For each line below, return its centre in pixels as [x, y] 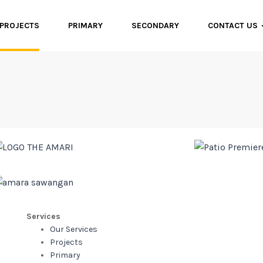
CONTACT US [234, 26]
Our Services [73, 229]
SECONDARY [155, 26]
